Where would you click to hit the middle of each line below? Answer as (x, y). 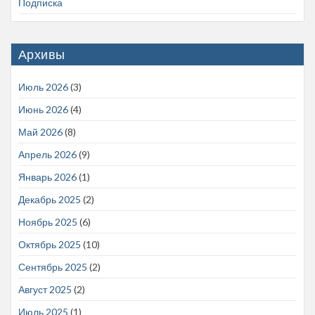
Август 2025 (45, 290)
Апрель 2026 (47, 155)
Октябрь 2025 (50, 245)
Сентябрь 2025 (53, 267)
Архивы (42, 54)
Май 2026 (40, 132)
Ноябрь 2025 (48, 222)
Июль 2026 (43, 87)
